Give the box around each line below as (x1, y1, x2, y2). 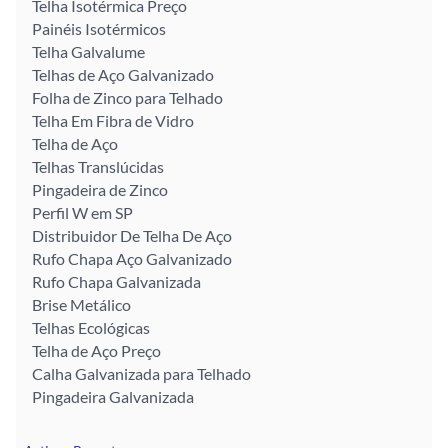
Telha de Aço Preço (32, 341, 161, 361)
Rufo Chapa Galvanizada (32, 272, 201, 292)
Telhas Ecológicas (32, 318, 150, 338)
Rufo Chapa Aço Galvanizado (32, 249, 232, 269)
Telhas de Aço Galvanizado (32, 65, 214, 85)
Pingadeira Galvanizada (32, 387, 194, 407)
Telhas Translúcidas (32, 157, 164, 177)
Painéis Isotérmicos (32, 19, 166, 39)
